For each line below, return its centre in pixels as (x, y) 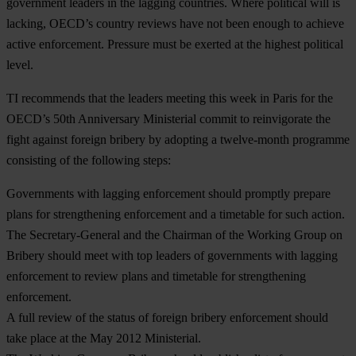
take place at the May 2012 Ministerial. (104, 338)
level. (20, 64)
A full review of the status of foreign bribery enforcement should (167, 317)
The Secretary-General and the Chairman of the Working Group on (174, 234)
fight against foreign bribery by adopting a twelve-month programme (178, 139)
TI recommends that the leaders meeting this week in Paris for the (170, 98)
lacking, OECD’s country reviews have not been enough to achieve (175, 23)
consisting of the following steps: (89, 160)
